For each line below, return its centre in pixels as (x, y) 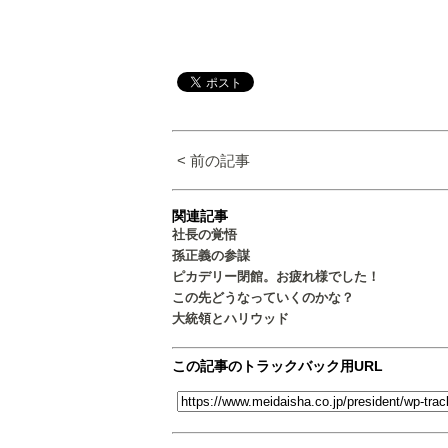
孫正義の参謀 (211, 256)
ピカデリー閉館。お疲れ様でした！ (276, 277)
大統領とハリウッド (230, 319)
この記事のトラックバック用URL (277, 366)
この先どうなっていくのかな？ (269, 298)
